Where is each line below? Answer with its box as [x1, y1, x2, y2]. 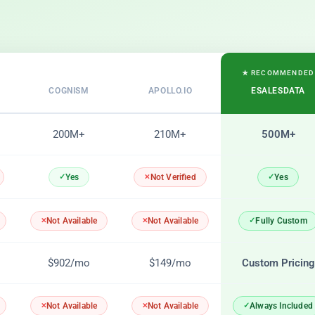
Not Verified [150, 172, 196, 183]
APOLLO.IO [148, 85, 193, 96]
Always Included [250, 300, 314, 311]
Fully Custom [255, 215, 307, 226]
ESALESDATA [251, 85, 305, 96]
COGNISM [49, 85, 89, 96]
